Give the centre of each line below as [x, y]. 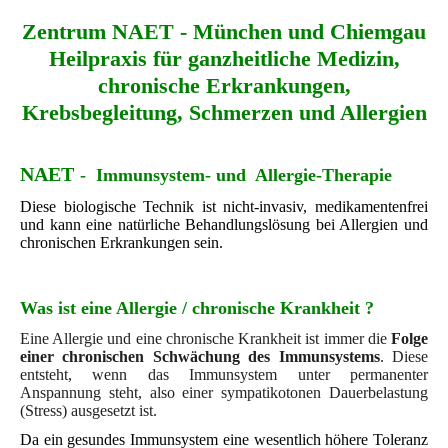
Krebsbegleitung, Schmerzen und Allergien [224, 112]
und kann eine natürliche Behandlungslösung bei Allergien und [224, 225]
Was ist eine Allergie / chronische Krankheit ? [197, 307]
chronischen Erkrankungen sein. [121, 243]
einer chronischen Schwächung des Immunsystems [200, 356]
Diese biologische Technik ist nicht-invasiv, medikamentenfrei [224, 207]
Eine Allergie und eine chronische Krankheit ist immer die [205, 338]
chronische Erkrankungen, [224, 85]
